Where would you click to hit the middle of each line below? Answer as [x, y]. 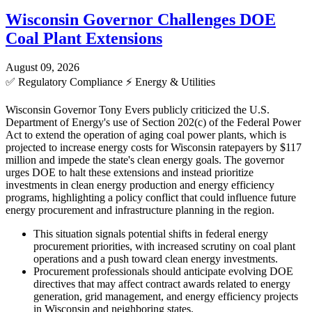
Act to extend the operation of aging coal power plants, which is [146, 135]
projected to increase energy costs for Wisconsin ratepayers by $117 [154, 148]
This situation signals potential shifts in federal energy [151, 234]
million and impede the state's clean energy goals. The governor [145, 160]
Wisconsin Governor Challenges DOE [141, 19]
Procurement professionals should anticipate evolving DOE [163, 272]
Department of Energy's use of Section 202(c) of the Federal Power [153, 123]
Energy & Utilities [174, 82]
